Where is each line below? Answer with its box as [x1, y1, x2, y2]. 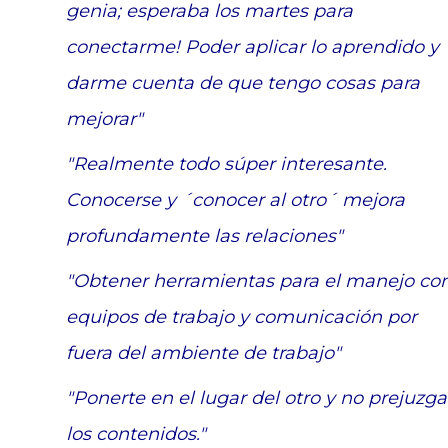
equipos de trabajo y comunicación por [66, 306, 418, 329]
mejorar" [66, 108, 144, 131]
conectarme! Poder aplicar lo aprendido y [66, 36, 440, 59]
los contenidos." [66, 423, 207, 446]
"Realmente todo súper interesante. [66, 153, 388, 176]
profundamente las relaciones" [66, 225, 344, 248]
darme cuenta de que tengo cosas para [66, 72, 421, 95]
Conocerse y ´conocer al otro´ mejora [66, 189, 406, 212]
